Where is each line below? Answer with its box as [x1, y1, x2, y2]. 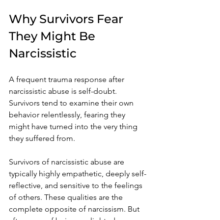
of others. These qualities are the [9, 192, 125, 202]
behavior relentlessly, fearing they [9, 110, 127, 119]
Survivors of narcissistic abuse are [9, 157, 126, 166]
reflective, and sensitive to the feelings [9, 180, 144, 190]
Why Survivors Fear [9, 11, 126, 26]
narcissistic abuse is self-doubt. [9, 86, 119, 96]
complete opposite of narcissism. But [9, 204, 141, 214]
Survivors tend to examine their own [9, 98, 136, 108]
